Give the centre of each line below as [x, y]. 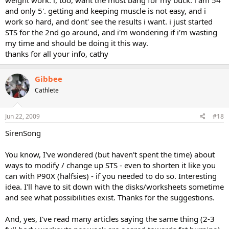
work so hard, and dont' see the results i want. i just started [109, 21]
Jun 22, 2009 [22, 116]
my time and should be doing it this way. [77, 43]
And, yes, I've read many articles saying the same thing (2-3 [110, 219]
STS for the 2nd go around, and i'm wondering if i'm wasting [111, 32]
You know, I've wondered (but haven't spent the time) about [110, 154]
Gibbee [49, 78]
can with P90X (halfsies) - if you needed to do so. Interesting [111, 176]
